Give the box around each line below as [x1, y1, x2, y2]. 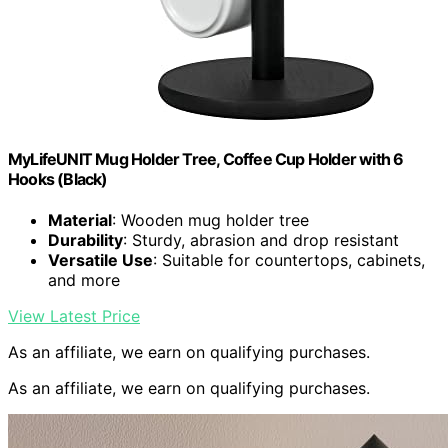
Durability [48, 230, 123, 251]
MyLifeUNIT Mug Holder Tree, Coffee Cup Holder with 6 [8, 149, 404, 170]
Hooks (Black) [8, 169, 108, 190]
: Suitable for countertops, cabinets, [153, 250, 425, 271]
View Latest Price [8, 306, 140, 327]
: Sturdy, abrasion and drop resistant [123, 230, 399, 251]
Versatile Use [48, 250, 153, 271]
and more [48, 270, 120, 291]
